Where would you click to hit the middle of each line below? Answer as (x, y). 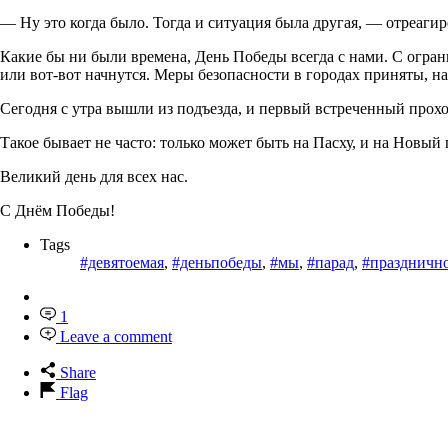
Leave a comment (116, 336)
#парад (330, 262)
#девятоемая (122, 262)
